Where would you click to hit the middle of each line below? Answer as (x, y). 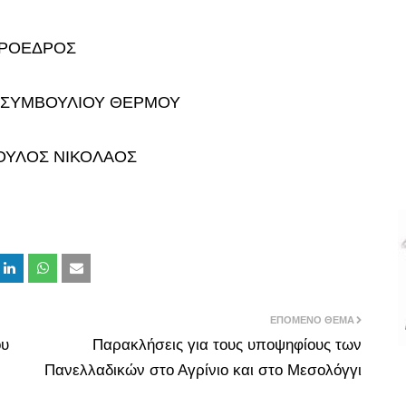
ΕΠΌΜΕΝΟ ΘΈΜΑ (312, 320)
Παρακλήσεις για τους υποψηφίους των (227, 345)
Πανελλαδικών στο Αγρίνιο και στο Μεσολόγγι (203, 370)
